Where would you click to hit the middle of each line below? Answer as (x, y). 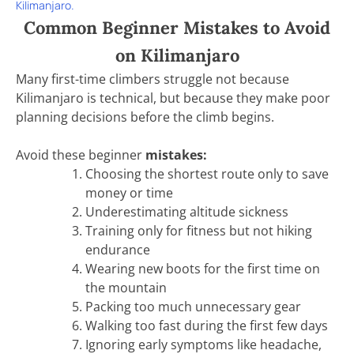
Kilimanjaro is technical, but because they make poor (173, 98)
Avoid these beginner (81, 154)
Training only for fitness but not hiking (199, 230)
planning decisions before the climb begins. (145, 117)
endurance (118, 249)
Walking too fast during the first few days (207, 325)
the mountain (126, 287)
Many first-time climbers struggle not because (153, 79)
